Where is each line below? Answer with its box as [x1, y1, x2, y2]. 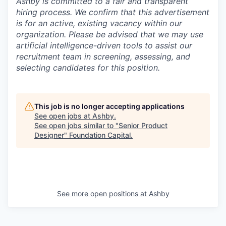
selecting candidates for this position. [16, 63, 160, 73]
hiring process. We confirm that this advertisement [16, 7, 209, 17]
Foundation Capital [69, 131, 131, 139]
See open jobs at [34, 111, 92, 120]
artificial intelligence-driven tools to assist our [16, 40, 192, 50]
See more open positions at [56, 189, 149, 198]
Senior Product [119, 121, 167, 130]
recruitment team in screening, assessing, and [16, 51, 190, 62]
